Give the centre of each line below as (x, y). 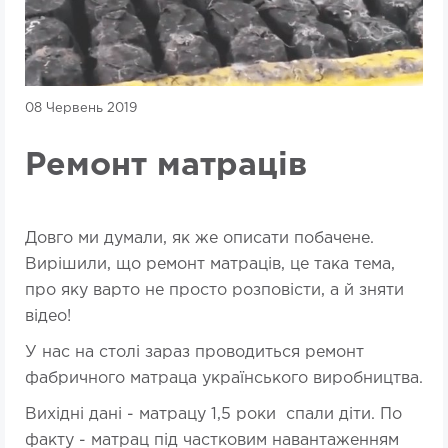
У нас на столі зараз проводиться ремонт (194, 353)
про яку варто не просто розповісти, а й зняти (214, 291)
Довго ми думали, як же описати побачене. (199, 239)
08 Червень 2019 (81, 109)
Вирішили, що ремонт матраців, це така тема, (210, 265)
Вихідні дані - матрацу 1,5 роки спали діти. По (213, 415)
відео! (48, 317)
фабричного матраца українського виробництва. (224, 379)
